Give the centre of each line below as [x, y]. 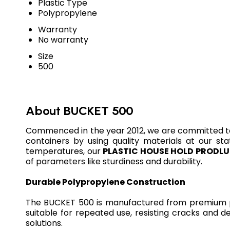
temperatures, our [64, 151]
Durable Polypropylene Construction [106, 182]
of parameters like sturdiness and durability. [114, 162]
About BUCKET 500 [80, 110]
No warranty [63, 40]
